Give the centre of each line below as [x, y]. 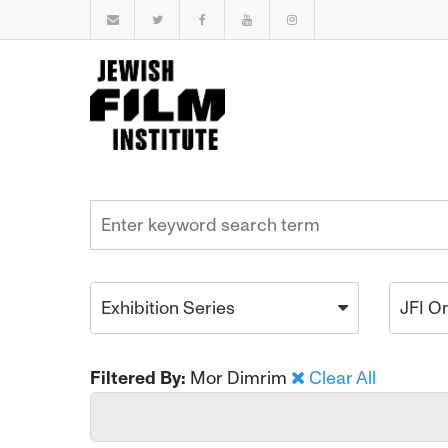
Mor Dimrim [240, 378]
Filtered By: [138, 378]
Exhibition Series [168, 308]
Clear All [342, 378]
